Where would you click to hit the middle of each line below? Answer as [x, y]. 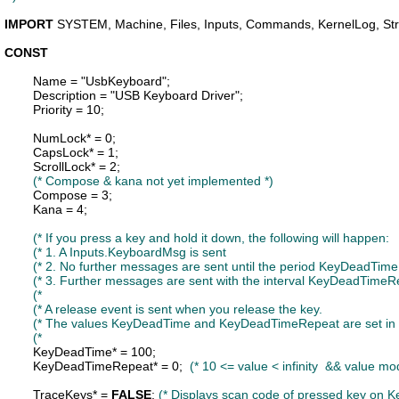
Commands [278, 24]
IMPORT [29, 24]
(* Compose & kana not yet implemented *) [153, 181]
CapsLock [61, 152]
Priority [53, 110]
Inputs [221, 24]
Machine [139, 24]
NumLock [60, 138]
